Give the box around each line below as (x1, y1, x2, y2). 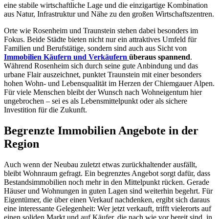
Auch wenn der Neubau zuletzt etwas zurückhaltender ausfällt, (4, 160, 197, 169)
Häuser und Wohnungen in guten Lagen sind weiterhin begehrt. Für (4, 186, 213, 195)
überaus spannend (129, 52, 190, 61)
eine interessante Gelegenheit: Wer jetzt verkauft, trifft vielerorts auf (4, 204, 211, 213)
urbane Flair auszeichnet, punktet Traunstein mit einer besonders (4, 70, 201, 79)
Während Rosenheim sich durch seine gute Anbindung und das (4, 61, 198, 70)
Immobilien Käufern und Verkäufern (4, 52, 129, 61)
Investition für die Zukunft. (4, 105, 87, 114)
